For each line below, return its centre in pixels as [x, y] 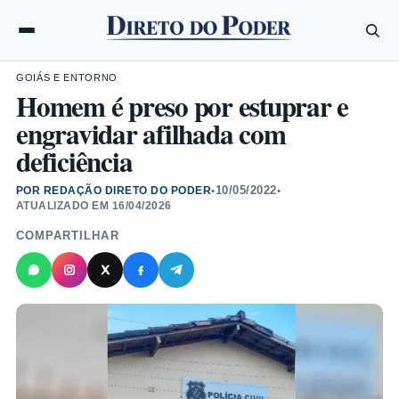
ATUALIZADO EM [64, 206]
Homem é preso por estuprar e [183, 106]
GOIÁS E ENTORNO [67, 77]
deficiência [74, 161]
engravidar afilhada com [151, 134]
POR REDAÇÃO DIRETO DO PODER [114, 190]
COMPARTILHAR [68, 236]
